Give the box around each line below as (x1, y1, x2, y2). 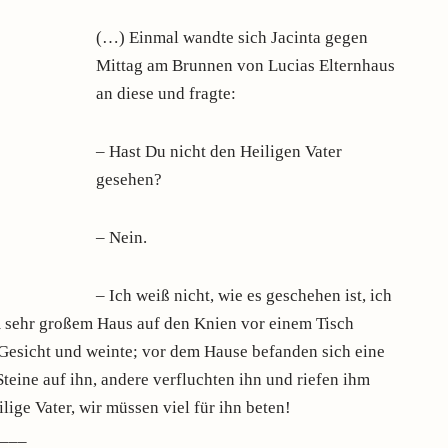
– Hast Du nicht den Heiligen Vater (96, 142, 343, 161)
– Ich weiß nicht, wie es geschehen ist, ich (96, 286, 393, 305)
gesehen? (96, 170, 163, 189)
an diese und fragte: (96, 84, 237, 103)
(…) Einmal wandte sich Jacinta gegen (96, 28, 369, 47)
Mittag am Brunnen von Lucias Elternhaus (96, 56, 396, 75)
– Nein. (96, 228, 148, 247)
